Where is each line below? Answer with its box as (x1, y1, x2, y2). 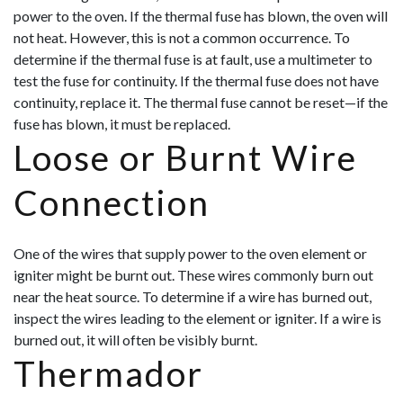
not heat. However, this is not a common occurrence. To (13, 29, 350, 47)
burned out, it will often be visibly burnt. (13, 331, 257, 349)
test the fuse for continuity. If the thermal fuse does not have (13, 72, 379, 90)
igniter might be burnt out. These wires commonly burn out (13, 266, 373, 284)
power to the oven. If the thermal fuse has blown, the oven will (13, 7, 388, 25)
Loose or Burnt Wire (13, 137, 357, 179)
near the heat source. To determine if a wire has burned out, (13, 288, 372, 306)
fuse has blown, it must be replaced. (13, 115, 230, 133)
